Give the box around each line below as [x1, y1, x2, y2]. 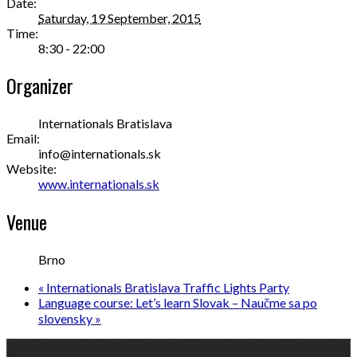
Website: [6, 161, 57, 177]
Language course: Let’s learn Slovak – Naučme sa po [38, 295, 317, 311]
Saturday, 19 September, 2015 [38, 10, 201, 25]
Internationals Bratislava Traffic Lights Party [44, 280, 289, 296]
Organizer [6, 71, 73, 100]
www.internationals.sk [38, 176, 159, 192]
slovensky [38, 311, 95, 327]
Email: [6, 131, 40, 147]
